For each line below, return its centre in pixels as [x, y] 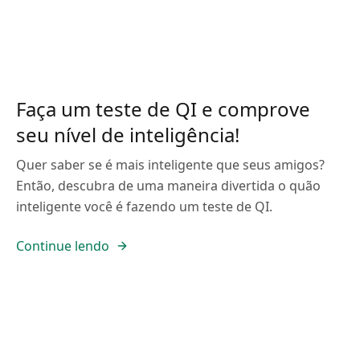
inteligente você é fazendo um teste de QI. [144, 207]
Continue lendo [63, 246]
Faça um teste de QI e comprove [163, 109]
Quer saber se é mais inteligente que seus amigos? [170, 165]
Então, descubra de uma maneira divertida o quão [168, 186]
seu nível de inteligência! [128, 135]
